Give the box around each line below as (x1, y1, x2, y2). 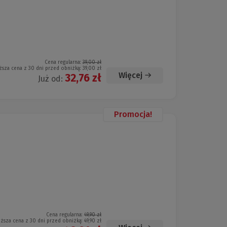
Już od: (38, 74, 65, 84)
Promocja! (114, 109, 152, 120)
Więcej (119, 70, 142, 81)
